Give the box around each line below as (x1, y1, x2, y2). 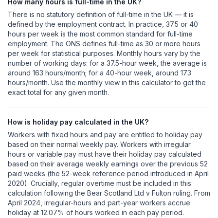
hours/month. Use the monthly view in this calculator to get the (8, 78, 206, 87)
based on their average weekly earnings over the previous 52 (8, 160, 208, 168)
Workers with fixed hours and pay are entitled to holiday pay (8, 130, 202, 139)
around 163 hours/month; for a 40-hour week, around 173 (8, 69, 191, 77)
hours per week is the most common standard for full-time (8, 30, 193, 38)
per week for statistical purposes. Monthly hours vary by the (8, 49, 200, 57)
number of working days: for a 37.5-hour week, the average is (8, 59, 207, 67)
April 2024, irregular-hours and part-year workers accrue (8, 199, 190, 207)
